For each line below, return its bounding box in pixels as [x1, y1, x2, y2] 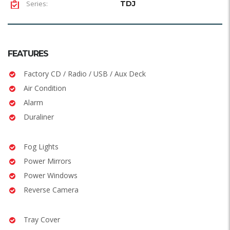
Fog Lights [24, 141, 59, 151]
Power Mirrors [24, 156, 71, 166]
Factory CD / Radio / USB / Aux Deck [24, 68, 146, 79]
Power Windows [24, 170, 78, 180]
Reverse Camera [24, 184, 79, 195]
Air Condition [24, 83, 66, 93]
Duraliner [24, 111, 54, 122]
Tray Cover [24, 214, 60, 224]
